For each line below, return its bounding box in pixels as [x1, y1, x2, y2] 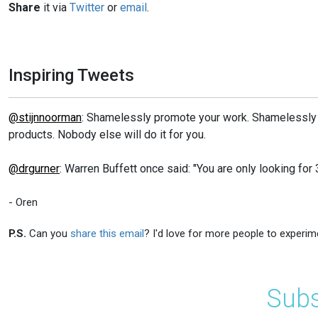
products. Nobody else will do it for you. [9, 127, 206, 141]
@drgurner [9, 161, 60, 175]
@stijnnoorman [9, 110, 82, 124]
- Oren [9, 195, 38, 209]
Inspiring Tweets [9, 65, 134, 85]
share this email [70, 226, 144, 240]
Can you [26, 226, 70, 240]
